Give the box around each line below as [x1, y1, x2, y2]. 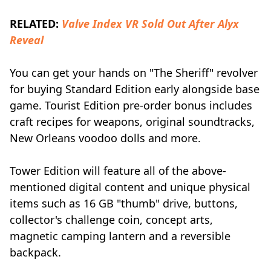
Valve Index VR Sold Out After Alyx [62, 16, 239, 31]
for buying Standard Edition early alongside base [10, 82, 260, 96]
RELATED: [10, 16, 62, 31]
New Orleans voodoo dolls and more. [10, 131, 201, 145]
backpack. [10, 245, 61, 260]
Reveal [10, 33, 44, 47]
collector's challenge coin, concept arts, [10, 212, 213, 227]
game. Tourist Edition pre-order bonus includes [10, 98, 252, 113]
